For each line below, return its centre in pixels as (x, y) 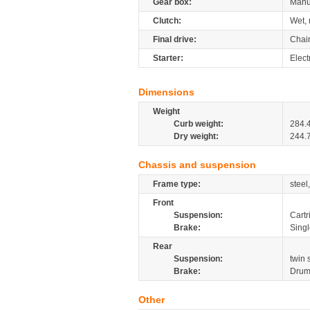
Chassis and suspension (197, 165)
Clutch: (167, 21)
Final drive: (175, 39)
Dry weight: (196, 136)
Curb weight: (199, 124)
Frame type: (177, 184)
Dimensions (166, 92)
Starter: (168, 58)
